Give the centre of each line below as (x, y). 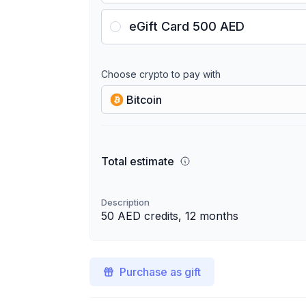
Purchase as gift (161, 272)
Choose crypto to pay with (161, 74)
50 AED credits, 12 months (170, 216)
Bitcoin (144, 100)
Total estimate (138, 161)
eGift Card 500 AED (187, 26)
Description (126, 202)
